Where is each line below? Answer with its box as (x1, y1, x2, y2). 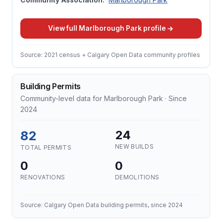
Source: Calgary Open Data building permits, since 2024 (20, 201, 183, 209)
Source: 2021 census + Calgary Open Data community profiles (20, 51, 200, 58)
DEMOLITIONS (115, 173, 160, 181)
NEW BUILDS (115, 143, 154, 150)
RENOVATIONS (20, 173, 65, 181)
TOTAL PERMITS (20, 144, 71, 151)
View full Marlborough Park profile (48, 24, 166, 32)
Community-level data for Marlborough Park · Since (20, 94, 187, 103)
